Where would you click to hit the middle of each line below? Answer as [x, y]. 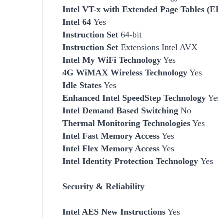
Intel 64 [78, 22]
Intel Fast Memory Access [111, 136]
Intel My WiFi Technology [112, 60]
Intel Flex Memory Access [111, 148]
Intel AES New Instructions [114, 211]
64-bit [130, 34]
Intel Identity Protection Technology [131, 161]
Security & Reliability [103, 186]
